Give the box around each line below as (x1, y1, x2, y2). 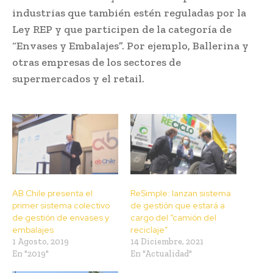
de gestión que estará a (130, 200, 225, 211)
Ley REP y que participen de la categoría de (12, 22, 232, 36)
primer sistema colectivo (12, 200, 110, 211)
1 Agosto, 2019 (12, 236, 69, 247)
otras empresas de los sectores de (12, 55, 181, 69)
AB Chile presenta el (12, 188, 93, 199)
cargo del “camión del (130, 212, 216, 224)
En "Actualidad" (130, 249, 192, 260)
